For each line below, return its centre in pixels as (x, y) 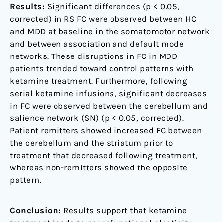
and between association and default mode (97, 44)
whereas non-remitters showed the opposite (99, 168)
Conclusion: (36, 210)
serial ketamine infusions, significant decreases (108, 93)
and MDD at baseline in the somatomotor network (110, 31)
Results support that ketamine (124, 210)
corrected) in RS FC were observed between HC (103, 19)
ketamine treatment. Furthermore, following (99, 81)
